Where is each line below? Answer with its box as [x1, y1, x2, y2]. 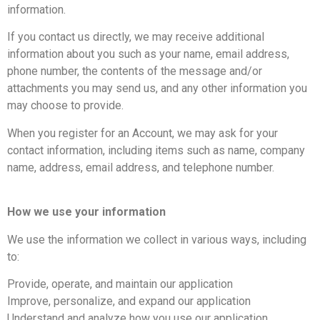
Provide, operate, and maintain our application [7, 277, 233, 291]
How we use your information [7, 205, 166, 219]
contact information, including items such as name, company [7, 143, 305, 157]
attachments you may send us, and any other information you [7, 81, 307, 96]
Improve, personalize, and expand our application [7, 294, 251, 309]
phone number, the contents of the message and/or [7, 64, 262, 79]
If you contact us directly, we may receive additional [7, 30, 264, 44]
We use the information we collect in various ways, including [7, 232, 306, 246]
